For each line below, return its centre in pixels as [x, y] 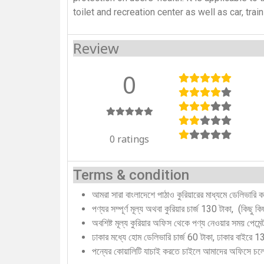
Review [96, 48]
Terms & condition [131, 175]
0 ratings [130, 139]
